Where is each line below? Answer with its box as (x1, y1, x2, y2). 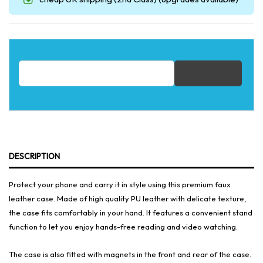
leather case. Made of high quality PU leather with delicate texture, (9, 194, 247, 203)
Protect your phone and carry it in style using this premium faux (9, 180, 231, 189)
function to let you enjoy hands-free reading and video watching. (9, 222, 238, 231)
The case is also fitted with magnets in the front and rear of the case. (9, 249, 251, 259)
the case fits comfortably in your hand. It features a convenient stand (9, 208, 252, 217)
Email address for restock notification (18, 61, 159, 72)
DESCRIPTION (9, 151, 60, 161)
